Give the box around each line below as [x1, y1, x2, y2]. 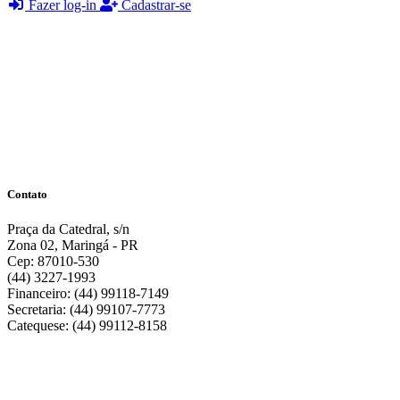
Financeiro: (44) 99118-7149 [7, 286, 169, 302]
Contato [7, 187, 47, 202]
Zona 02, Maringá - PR [7, 237, 138, 254]
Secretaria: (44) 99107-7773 [7, 302, 165, 318]
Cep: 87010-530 [7, 254, 99, 270]
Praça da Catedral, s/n [7, 221, 129, 237]
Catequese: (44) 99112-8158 [7, 318, 167, 334]
